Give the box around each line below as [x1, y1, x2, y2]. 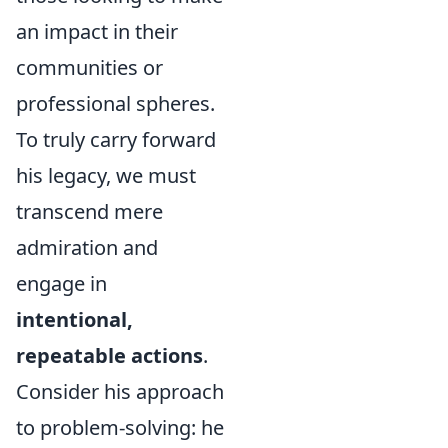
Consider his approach [16, 378, 224, 406]
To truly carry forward [16, 126, 216, 154]
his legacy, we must [16, 162, 196, 190]
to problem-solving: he [16, 414, 224, 442]
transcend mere [16, 198, 163, 226]
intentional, [16, 306, 133, 334]
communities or [16, 54, 163, 82]
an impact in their [16, 18, 178, 46]
